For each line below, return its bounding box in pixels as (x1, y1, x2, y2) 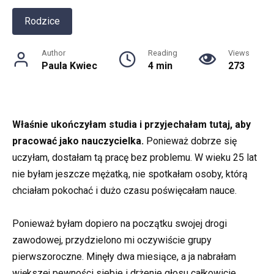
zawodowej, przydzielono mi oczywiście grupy (12, 234, 212, 246)
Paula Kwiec (42, 59, 97, 72)
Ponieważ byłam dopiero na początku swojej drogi (12, 218, 227, 230)
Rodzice (24, 15, 60, 27)
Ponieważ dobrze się (144, 135, 237, 147)
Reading (148, 48, 177, 57)
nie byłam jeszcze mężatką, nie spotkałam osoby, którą (12, 168, 248, 180)
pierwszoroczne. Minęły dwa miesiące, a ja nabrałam (12, 251, 236, 263)
